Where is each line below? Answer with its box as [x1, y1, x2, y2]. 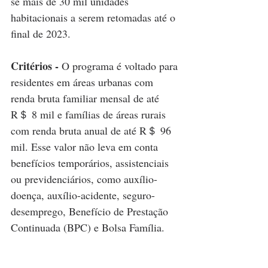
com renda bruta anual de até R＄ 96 [11, 123, 174, 138]
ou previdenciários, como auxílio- [11, 172, 157, 187]
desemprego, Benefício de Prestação [11, 204, 171, 219]
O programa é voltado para [59, 59, 181, 74]
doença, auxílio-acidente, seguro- [11, 188, 155, 203]
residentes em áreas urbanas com [11, 75, 156, 90]
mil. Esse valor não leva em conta [11, 139, 161, 154]
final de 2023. [11, 26, 71, 41]
